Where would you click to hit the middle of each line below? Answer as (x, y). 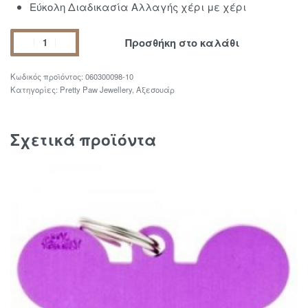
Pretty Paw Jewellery (96, 89)
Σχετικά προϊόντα (83, 139)
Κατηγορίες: (35, 89)
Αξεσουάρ (155, 89)
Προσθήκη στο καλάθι (183, 42)
